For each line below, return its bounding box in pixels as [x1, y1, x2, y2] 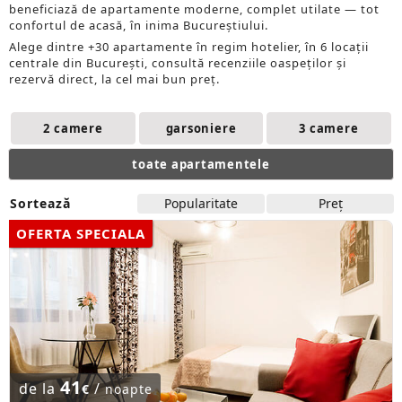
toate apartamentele [132, 156, 270, 172]
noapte [104, 380, 153, 398]
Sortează [10, 195, 71, 212]
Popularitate [164, 195, 239, 212]
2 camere [43, 120, 103, 136]
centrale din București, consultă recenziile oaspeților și [9, 55, 346, 71]
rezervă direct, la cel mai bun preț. [9, 71, 220, 87]
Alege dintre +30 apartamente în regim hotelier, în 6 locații [9, 39, 369, 55]
